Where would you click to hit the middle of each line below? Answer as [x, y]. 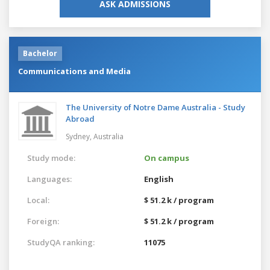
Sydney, [80, 136]
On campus [167, 158]
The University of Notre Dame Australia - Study [155, 107]
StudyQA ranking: [61, 242]
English [159, 179]
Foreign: [43, 221]
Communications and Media [74, 71]
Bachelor [40, 53]
